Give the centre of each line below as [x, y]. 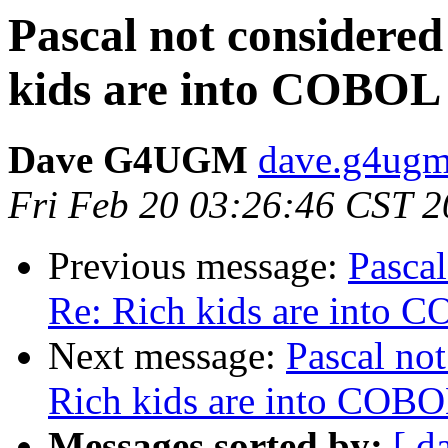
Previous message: [198, 266]
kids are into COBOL [224, 89]
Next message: [167, 356]
